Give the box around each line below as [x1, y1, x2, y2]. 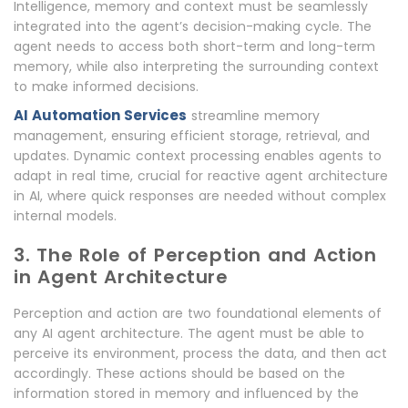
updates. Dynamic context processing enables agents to [14, 147, 382, 166]
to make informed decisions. [14, 77, 199, 97]
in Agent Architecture [14, 264, 229, 291]
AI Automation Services [14, 106, 187, 126]
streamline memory [187, 107, 320, 126]
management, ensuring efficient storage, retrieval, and [14, 127, 370, 146]
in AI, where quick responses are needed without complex [14, 187, 386, 206]
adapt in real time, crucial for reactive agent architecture [14, 167, 388, 186]
